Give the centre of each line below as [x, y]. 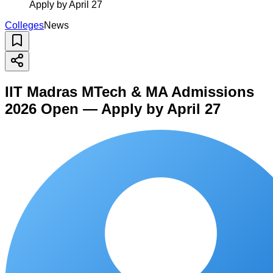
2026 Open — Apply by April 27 [113, 108]
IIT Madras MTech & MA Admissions [129, 91]
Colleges [24, 25]
